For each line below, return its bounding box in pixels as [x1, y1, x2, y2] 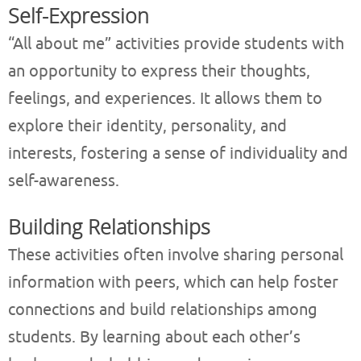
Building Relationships [8, 213, 210, 241]
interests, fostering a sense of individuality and [8, 143, 348, 164]
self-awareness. [8, 171, 119, 192]
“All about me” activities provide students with [8, 34, 344, 55]
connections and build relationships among [8, 300, 317, 321]
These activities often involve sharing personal [8, 245, 343, 266]
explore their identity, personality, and [8, 116, 287, 137]
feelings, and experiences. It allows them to [8, 89, 322, 110]
